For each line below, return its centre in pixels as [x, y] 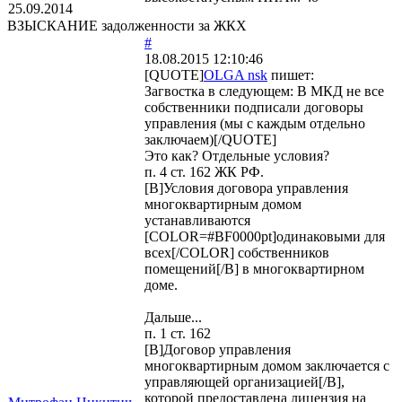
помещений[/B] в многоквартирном [254, 268]
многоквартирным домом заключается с [267, 365]
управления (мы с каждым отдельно [255, 123]
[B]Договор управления [218, 349]
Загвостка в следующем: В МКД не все [264, 91]
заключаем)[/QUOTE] [210, 139]
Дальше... [173, 317]
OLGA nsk [236, 74]
